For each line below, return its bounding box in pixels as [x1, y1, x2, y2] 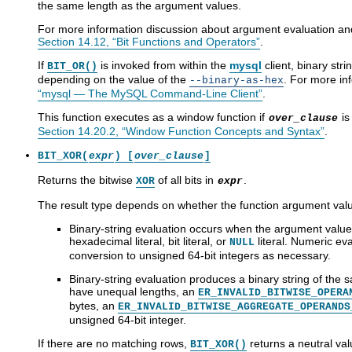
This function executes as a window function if [38, 110, 268, 123]
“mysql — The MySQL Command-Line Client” [38, 86, 262, 100]
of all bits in [155, 173, 217, 186]
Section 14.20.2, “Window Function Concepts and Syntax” [38, 124, 324, 137]
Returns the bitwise [38, 173, 136, 186]
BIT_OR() [47, 60, 97, 72]
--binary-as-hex [189, 74, 284, 86]
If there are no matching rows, [38, 336, 190, 350]
